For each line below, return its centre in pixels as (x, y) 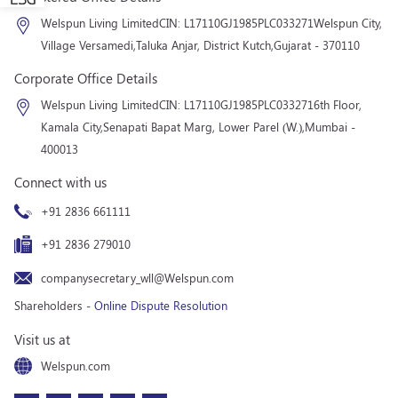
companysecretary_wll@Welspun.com (137, 277)
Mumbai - (330, 126)
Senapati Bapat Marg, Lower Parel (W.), (204, 126)
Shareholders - (54, 305)
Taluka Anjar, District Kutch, (205, 44)
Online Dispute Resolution (161, 305)
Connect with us (60, 182)
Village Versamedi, (88, 44)
